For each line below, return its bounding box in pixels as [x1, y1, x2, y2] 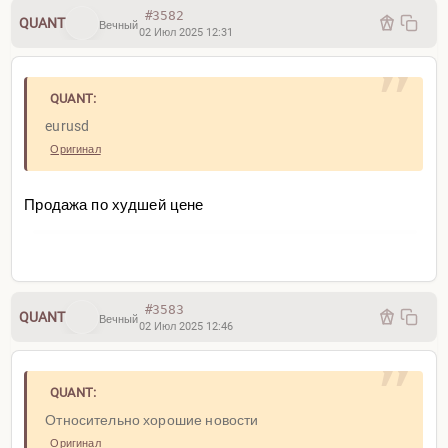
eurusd [45, 118, 90, 135]
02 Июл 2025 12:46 [138, 319, 233, 333]
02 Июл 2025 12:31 [138, 25, 233, 39]
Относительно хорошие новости [45, 412, 259, 429]
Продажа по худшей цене [24, 196, 204, 215]
